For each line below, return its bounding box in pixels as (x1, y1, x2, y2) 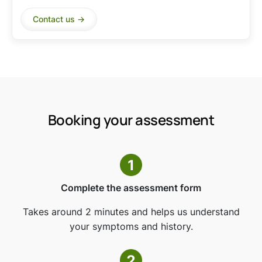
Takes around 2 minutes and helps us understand (22, 206, 240, 218)
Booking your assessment (47, 110, 215, 130)
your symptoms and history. (69, 220, 193, 233)
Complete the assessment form (61, 182, 201, 194)
